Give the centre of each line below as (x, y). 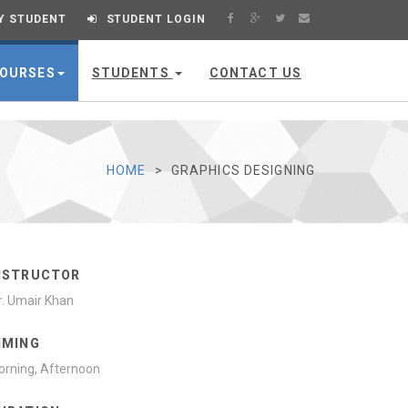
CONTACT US (255, 73)
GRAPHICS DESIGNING (243, 170)
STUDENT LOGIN (156, 19)
